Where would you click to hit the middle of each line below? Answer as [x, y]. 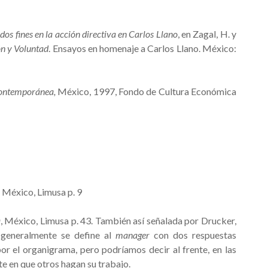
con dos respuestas [193, 235]
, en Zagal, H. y [207, 34]
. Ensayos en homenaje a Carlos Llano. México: [142, 48]
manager [133, 235]
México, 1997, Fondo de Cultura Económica [147, 91]
